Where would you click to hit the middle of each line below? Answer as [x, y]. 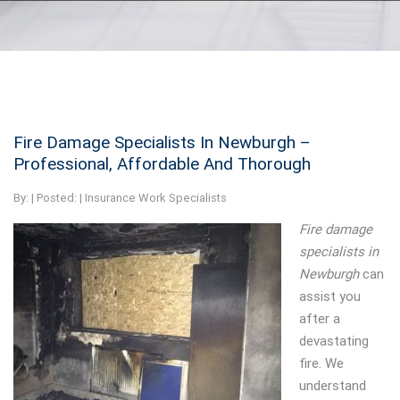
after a [320, 319]
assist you [330, 296]
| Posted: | [57, 198]
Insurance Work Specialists [156, 198]
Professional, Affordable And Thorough [162, 164]
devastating [334, 341]
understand [333, 386]
